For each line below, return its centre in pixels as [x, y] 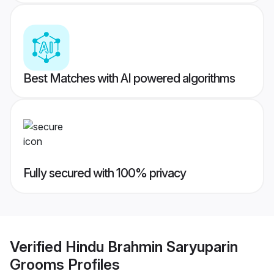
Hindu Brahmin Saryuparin [152, 246]
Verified [38, 246]
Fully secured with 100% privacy [105, 173]
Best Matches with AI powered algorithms [129, 79]
